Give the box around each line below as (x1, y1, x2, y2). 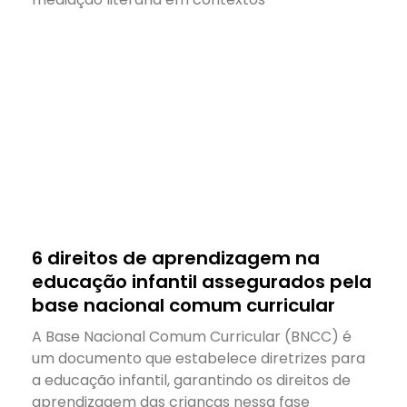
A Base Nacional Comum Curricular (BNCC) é (32, 325, 352, 347)
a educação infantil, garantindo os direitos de (32, 369, 351, 391)
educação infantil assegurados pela (32, 268, 372, 294)
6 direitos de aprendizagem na (32, 244, 320, 271)
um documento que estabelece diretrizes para (32, 347, 365, 369)
